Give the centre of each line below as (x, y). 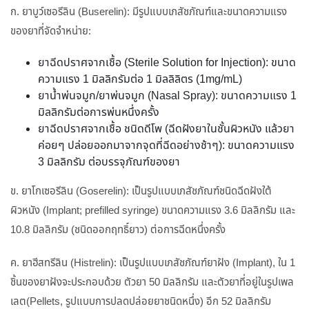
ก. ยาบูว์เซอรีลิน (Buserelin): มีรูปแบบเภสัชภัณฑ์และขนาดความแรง (149, 12)
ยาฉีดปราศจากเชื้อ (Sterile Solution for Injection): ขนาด (167, 63)
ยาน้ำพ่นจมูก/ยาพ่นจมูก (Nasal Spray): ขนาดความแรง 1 (167, 97)
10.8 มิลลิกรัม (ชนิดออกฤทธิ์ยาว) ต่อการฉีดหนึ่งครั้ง (118, 230)
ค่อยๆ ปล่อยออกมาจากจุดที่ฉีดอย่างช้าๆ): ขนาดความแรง (166, 146)
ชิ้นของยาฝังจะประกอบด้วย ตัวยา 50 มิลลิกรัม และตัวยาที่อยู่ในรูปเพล (152, 283)
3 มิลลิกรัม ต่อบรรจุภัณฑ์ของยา (109, 163)
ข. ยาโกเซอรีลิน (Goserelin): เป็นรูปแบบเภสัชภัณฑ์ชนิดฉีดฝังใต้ (141, 192)
